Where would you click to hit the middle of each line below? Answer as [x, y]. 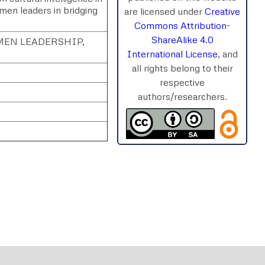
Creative [222, 11]
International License [172, 54]
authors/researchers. [182, 96]
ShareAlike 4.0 [182, 39]
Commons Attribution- [182, 25]
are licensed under [164, 11]
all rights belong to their [182, 68]
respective [182, 82]
